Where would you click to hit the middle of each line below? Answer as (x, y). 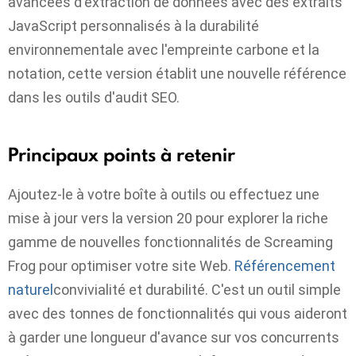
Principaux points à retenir (122, 155)
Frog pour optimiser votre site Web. (121, 265)
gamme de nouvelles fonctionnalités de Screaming (170, 242)
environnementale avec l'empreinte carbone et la (164, 50)
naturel (31, 289)
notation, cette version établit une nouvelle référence (177, 74)
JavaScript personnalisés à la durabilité (133, 26)
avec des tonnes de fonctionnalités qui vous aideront (178, 313)
